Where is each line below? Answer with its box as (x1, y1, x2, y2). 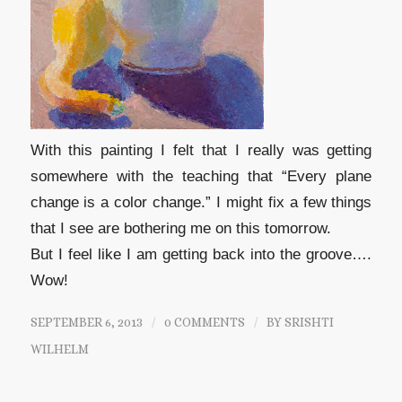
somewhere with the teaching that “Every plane (30, 167, 372, 185)
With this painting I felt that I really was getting (30, 141, 372, 159)
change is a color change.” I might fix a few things (30, 193, 372, 211)
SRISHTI (284, 315, 334, 329)
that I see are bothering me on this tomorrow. (30, 219, 331, 237)
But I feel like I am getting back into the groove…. (30, 245, 372, 263)
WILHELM (30, 342, 89, 356)
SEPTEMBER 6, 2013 (30, 315, 143, 329)
